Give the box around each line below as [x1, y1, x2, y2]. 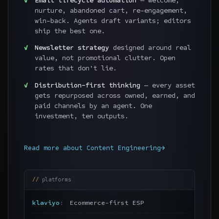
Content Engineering [87, 143, 161, 152]
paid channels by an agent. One [34, 101, 152, 110]
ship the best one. [34, 26, 105, 35]
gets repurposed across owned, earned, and [34, 91, 195, 100]
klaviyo [32, 199, 60, 207]
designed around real [109, 44, 191, 52]
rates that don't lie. [34, 64, 117, 73]
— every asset [140, 81, 195, 89]
